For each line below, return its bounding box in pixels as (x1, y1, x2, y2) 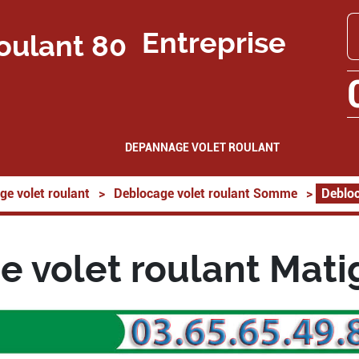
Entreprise (135, 26, 286, 60)
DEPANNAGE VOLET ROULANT (124, 141, 280, 154)
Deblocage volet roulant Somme (114, 186, 297, 201)
